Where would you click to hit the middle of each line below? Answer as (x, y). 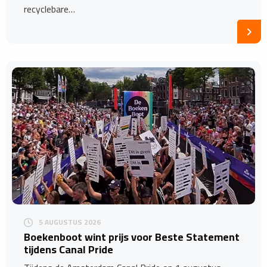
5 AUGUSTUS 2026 (70, 222)
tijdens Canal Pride (69, 250)
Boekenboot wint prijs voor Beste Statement (132, 237)
